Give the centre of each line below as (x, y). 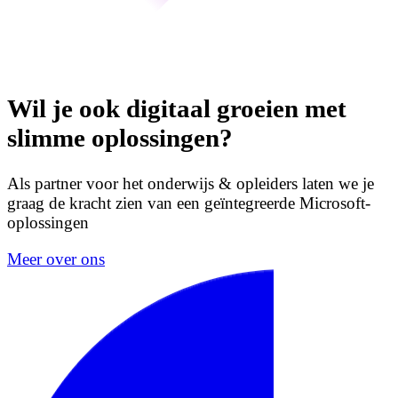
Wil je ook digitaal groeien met (177, 109)
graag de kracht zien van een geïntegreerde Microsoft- (189, 203)
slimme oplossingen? (120, 138)
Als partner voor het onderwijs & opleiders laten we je (191, 184)
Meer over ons (56, 259)
